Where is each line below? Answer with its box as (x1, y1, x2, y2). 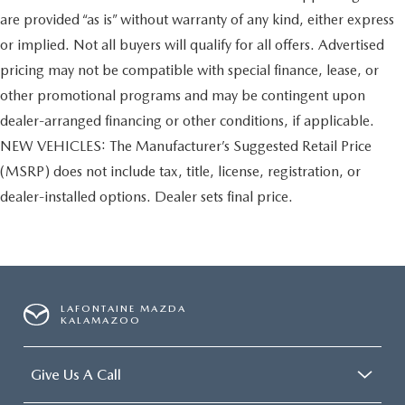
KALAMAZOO (61, 314, 142, 326)
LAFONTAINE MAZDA (61, 302, 187, 315)
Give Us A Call (31, 365, 121, 383)
